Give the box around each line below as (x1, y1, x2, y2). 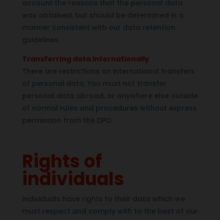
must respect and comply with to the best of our (22, 206, 198, 216)
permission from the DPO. (22, 115, 113, 125)
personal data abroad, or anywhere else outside (22, 90, 198, 101)
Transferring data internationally (22, 54, 149, 64)
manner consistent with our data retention (22, 22, 175, 32)
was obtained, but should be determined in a (22, 10, 184, 20)
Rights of (22, 148, 102, 174)
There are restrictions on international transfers (22, 66, 194, 76)
